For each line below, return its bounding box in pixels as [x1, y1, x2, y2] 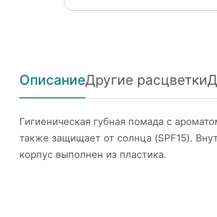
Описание [19, 72, 85, 88]
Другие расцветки [85, 72, 207, 88]
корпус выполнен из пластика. [19, 149, 167, 160]
